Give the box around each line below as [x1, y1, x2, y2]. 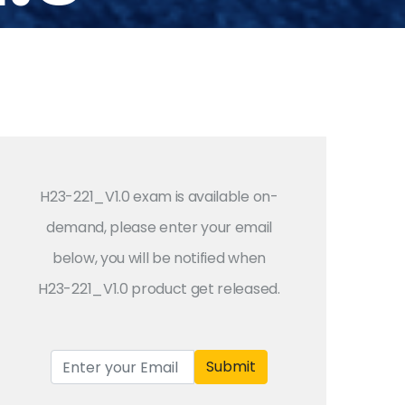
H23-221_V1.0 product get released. [38, 278, 280, 299]
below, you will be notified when [52, 248, 266, 268]
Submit [206, 356, 256, 377]
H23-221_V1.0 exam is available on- [40, 186, 278, 207]
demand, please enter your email [45, 217, 273, 238]
